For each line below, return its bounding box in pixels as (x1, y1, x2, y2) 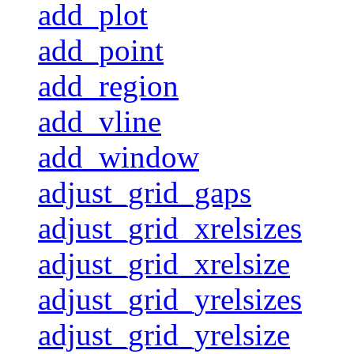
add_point (38, 32, 164, 67)
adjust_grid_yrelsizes (38, 281, 302, 316)
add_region (38, 68, 179, 103)
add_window (38, 139, 199, 174)
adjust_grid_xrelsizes (38, 210, 302, 245)
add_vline (38, 104, 161, 138)
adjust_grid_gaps (38, 175, 251, 209)
